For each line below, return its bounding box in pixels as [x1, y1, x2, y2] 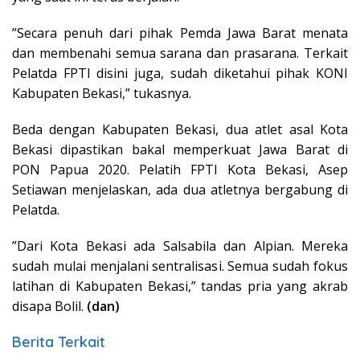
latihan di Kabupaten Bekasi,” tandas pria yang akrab [12, 276, 348, 295]
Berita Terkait [12, 332, 105, 351]
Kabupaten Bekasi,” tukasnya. [12, 84, 191, 102]
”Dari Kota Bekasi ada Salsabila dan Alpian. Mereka [12, 236, 348, 255]
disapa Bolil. [12, 297, 87, 315]
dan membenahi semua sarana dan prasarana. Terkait [12, 43, 348, 62]
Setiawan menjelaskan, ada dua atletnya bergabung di [12, 180, 348, 198]
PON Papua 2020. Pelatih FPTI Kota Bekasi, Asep [12, 160, 348, 178]
